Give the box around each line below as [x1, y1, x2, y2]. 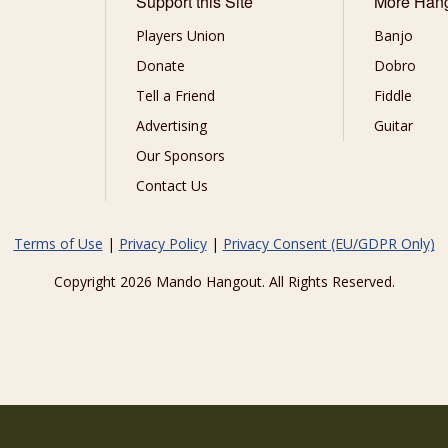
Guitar [374, 116, 414, 135]
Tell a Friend [135, 86, 215, 105]
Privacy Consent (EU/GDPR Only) [222, 234, 435, 253]
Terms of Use [13, 234, 103, 253]
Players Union [135, 26, 225, 45]
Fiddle [374, 86, 413, 105]
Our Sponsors [135, 146, 225, 165]
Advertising [135, 116, 207, 135]
